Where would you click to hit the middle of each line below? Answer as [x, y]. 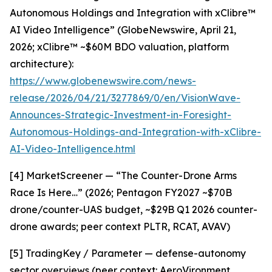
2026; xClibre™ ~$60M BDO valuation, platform [119, 47]
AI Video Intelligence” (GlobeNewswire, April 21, [123, 30]
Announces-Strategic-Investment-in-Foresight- [121, 115]
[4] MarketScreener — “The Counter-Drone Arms [123, 175]
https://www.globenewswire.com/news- [103, 81]
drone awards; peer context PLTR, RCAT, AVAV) [120, 226]
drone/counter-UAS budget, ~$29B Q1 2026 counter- [134, 209]
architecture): [42, 64]
